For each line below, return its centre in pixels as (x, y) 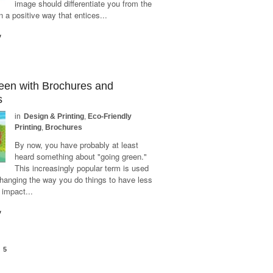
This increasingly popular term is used (82, 168)
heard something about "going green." (81, 156)
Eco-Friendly (110, 116)
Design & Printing (54, 116)
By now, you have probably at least (77, 145)
